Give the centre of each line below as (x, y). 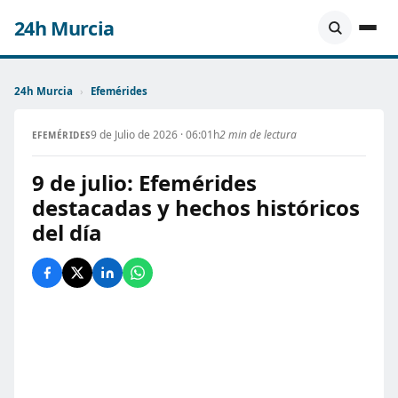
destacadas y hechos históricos (196, 207)
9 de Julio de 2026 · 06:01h (155, 135)
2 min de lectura (258, 135)
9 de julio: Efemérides (144, 183)
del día (67, 232)
